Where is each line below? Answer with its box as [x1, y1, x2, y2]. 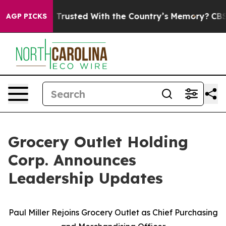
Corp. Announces [8, 150, 136, 169]
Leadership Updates [8, 168, 163, 188]
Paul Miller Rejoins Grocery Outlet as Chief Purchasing [8, 207, 218, 217]
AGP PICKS [6, 12, 47, 21]
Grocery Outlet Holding [8, 132, 188, 151]
